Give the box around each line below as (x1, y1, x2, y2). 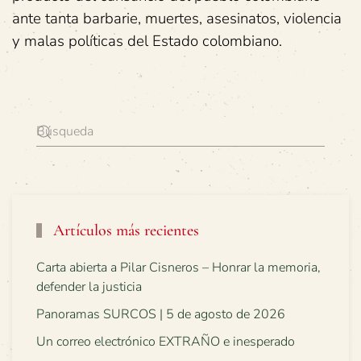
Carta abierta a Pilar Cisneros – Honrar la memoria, (36, 259, 321, 276)
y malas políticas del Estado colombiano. (12, 31, 282, 52)
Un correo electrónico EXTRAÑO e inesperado (36, 333, 295, 351)
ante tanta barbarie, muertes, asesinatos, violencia (12, 8, 342, 29)
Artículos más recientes (49, 221, 199, 240)
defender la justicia (36, 278, 142, 296)
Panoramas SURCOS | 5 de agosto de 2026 (36, 305, 285, 323)
